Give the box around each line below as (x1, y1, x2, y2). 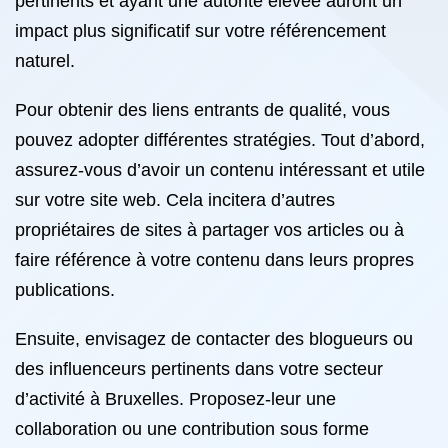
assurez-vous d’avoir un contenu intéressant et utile (15, 160, 425, 180)
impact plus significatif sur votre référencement (15, 21, 386, 41)
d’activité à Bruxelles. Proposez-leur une (15, 389, 336, 409)
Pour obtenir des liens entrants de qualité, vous (15, 100, 390, 120)
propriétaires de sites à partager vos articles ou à (15, 220, 404, 240)
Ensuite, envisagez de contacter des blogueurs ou (15, 329, 413, 349)
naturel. (15, 51, 75, 71)
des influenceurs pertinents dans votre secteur (15, 359, 383, 379)
